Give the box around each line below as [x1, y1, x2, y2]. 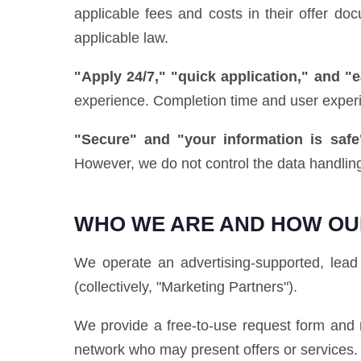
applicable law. [74, 30, 168, 46]
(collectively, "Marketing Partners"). [74, 279, 297, 295]
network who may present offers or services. [74, 342, 358, 358]
